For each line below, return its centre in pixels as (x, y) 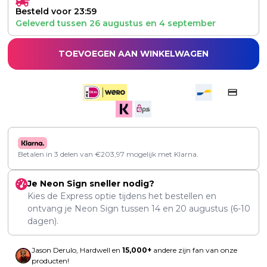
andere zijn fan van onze (194, 250)
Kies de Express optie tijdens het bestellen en (122, 196)
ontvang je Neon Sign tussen (89, 209)
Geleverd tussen (52, 24)
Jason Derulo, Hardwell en (77, 250)
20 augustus (202, 209)
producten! (50, 261)
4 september (187, 24)
